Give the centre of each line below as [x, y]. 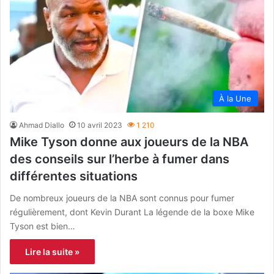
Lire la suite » [52, 251]
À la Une [235, 98]
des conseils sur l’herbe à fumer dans [120, 159]
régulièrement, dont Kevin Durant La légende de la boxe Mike [132, 212]
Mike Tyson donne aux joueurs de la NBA [129, 142]
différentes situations [74, 176]
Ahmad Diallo [42, 125]
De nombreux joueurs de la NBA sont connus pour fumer [122, 198]
